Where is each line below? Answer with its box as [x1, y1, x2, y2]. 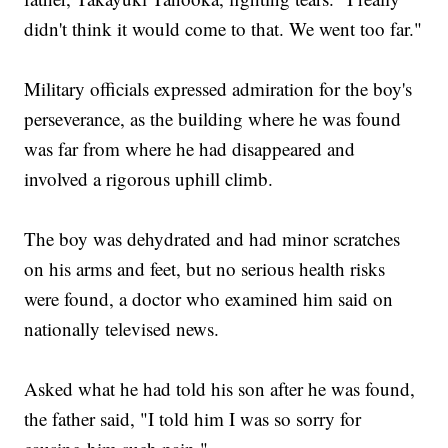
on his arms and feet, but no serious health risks [24, 256, 386, 282]
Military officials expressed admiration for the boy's [24, 76, 413, 102]
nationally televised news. [24, 316, 220, 342]
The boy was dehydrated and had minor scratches [24, 226, 401, 252]
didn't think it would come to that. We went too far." [24, 16, 423, 42]
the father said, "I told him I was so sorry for [24, 406, 362, 432]
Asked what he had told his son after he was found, [24, 376, 416, 402]
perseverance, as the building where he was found [24, 106, 402, 132]
